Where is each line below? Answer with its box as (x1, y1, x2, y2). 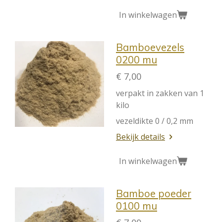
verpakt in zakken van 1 (116, 88, 204, 99)
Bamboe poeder (116, 187, 191, 200)
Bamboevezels (116, 41, 184, 54)
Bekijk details (116, 131, 165, 142)
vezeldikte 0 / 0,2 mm (116, 115, 193, 126)
